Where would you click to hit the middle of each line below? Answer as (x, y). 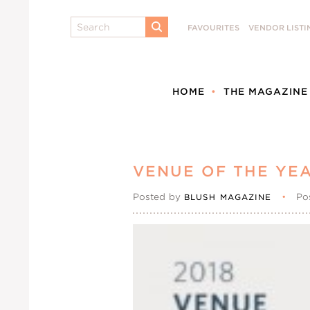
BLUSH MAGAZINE (228, 197)
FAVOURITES (213, 28)
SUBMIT (174, 36)
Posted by (158, 197)
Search (88, 22)
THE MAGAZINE (266, 92)
